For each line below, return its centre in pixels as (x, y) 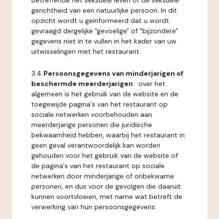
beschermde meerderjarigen (82, 84)
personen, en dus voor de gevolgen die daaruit (106, 186)
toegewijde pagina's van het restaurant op (99, 104)
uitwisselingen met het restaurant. (86, 51)
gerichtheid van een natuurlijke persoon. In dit (104, 10)
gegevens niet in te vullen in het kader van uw (104, 41)
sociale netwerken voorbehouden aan (92, 114)
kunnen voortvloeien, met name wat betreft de (107, 197)
